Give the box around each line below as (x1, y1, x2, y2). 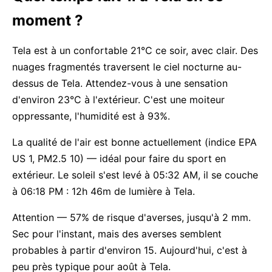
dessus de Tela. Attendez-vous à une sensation (12, 77, 228, 89)
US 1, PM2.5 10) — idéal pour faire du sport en (12, 152, 226, 165)
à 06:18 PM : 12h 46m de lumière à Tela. (12, 185, 195, 197)
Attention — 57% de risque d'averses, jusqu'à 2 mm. (12, 211, 251, 223)
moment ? (12, 12, 83, 29)
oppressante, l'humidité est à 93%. (12, 110, 170, 122)
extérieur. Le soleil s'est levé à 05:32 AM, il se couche (12, 169, 258, 181)
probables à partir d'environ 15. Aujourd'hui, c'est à (12, 244, 247, 256)
